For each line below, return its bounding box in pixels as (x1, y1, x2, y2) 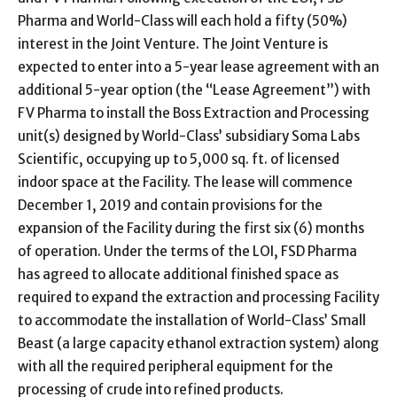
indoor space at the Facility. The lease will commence (18, 173, 353, 191)
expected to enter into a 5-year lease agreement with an (18, 58, 379, 75)
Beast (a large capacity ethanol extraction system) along (18, 334, 379, 352)
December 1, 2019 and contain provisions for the (18, 196, 323, 214)
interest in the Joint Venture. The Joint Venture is (18, 35, 328, 52)
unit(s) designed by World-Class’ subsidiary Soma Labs (18, 127, 360, 144)
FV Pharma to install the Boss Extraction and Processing (18, 104, 370, 121)
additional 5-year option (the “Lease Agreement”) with (18, 81, 370, 98)
